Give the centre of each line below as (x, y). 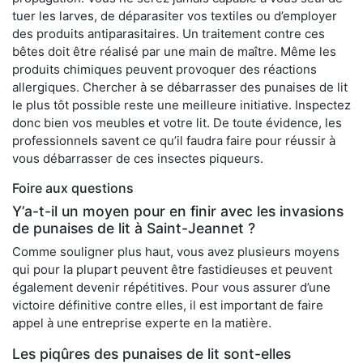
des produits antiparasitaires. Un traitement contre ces (169, 34)
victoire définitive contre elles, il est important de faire (168, 305)
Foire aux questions (73, 188)
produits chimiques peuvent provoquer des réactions (164, 70)
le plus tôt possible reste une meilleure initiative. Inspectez (181, 105)
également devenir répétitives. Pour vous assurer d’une (171, 288)
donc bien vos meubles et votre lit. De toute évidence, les (177, 123)
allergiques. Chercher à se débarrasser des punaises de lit (180, 88)
